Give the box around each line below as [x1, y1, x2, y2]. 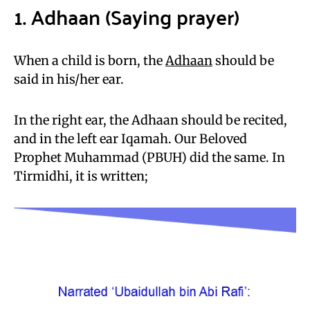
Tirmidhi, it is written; [14, 167, 148, 184]
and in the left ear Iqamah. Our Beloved [14, 130, 247, 147]
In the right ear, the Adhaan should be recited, [14, 111, 287, 128]
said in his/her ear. [14, 71, 124, 87]
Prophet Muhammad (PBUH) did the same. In [14, 149, 285, 165]
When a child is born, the [14, 52, 165, 69]
